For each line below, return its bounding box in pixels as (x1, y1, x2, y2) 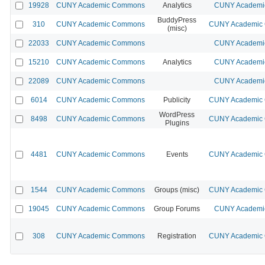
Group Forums (154, 204, 200, 213)
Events (166, 150, 188, 159)
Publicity (163, 95, 190, 104)
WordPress (159, 110, 195, 119)
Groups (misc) (154, 185, 199, 194)
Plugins (164, 118, 189, 127)
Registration (157, 231, 196, 240)
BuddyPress (157, 15, 196, 24)
